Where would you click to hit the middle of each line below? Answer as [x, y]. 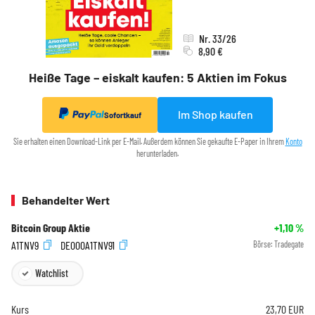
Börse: [264, 244]
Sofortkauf [122, 115]
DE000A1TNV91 [89, 245]
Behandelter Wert [66, 200]
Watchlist [52, 273]
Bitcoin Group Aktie [51, 227]
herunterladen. [157, 153]
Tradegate [289, 244]
